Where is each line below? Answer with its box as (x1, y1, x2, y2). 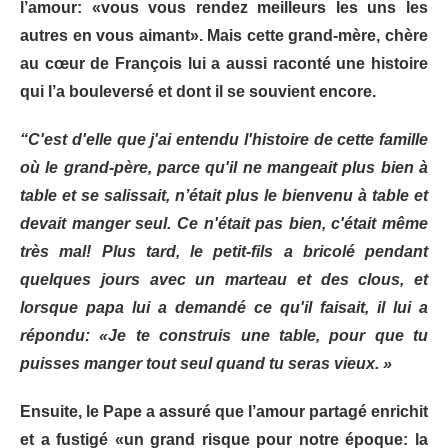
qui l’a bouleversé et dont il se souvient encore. (20, 82, 376, 100)
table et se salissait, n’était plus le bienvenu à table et (20, 186, 428, 204)
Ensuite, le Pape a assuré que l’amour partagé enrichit (20, 402, 428, 420)
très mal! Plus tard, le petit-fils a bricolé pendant (20, 242, 428, 260)
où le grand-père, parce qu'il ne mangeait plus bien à (20, 158, 428, 176)
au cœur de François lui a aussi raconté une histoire (20, 54, 428, 72)
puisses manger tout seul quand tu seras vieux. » (20, 354, 392, 372)
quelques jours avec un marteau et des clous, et (20, 270, 428, 288)
